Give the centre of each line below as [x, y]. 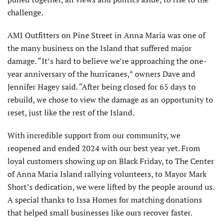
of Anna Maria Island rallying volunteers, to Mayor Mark [107, 174]
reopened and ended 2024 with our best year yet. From [104, 148]
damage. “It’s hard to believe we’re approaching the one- [107, 61]
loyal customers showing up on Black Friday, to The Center [111, 161]
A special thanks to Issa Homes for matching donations [105, 200]
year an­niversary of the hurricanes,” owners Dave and [101, 74]
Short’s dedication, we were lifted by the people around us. [111, 187]
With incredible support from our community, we [94, 136]
